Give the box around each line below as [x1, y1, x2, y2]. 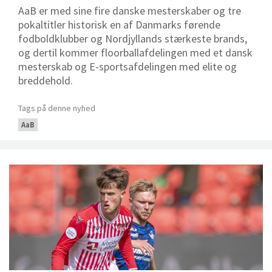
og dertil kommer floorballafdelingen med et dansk [18, 45, 253, 59]
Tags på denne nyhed [18, 102, 95, 114]
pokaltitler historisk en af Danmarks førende [18, 17, 220, 32]
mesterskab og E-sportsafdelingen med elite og [18, 59, 237, 73]
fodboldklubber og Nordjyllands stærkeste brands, [18, 31, 247, 46]
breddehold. [18, 73, 73, 87]
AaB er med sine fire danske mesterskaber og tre [18, 3, 241, 18]
